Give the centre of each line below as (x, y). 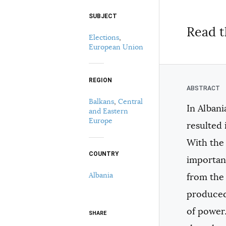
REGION (100, 80)
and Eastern (108, 111)
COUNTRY (104, 154)
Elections (104, 37)
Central (130, 101)
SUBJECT (103, 16)
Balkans (101, 101)
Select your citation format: (158, 19)
